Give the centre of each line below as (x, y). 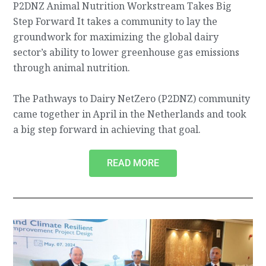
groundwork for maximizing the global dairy (116, 37)
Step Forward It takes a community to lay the (115, 21)
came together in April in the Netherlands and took (130, 114)
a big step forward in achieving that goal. (107, 129)
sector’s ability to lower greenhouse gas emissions (126, 52)
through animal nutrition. (73, 68)
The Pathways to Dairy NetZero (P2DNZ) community (132, 99)
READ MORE (133, 163)
